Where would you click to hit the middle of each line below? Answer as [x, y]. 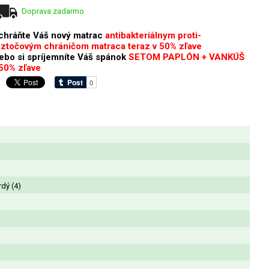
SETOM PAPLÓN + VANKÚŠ [186, 57]
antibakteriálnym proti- [153, 35]
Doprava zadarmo [53, 11]
